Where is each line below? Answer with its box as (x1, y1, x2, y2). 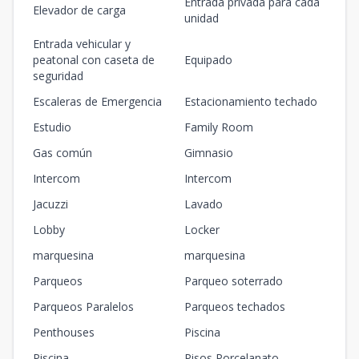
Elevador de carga (33, 2, 126, 18)
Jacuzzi (33, 196, 68, 212)
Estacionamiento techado (184, 94, 317, 110)
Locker (184, 222, 220, 238)
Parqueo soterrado (184, 273, 283, 289)
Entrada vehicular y (33, 36, 131, 52)
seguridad (33, 68, 83, 84)
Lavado (184, 196, 223, 212)
